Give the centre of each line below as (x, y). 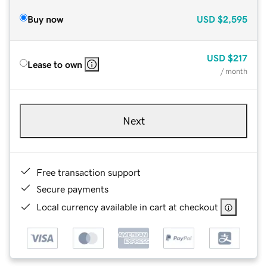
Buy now (45, 19)
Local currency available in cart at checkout (127, 207)
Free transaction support (89, 172)
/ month (234, 71)
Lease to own (55, 64)
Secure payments (72, 189)
